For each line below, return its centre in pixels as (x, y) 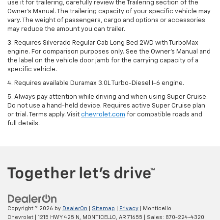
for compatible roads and (164, 114)
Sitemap (103, 209)
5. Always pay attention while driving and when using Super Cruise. (108, 97)
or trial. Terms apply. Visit (44, 114)
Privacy (129, 209)
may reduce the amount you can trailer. (66, 29)
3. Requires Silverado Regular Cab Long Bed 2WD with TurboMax (103, 43)
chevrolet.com (103, 114)
